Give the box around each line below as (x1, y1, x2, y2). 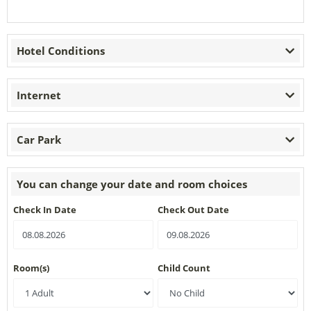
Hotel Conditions (17, 44, 105, 58)
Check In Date (13, 203, 76, 216)
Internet (17, 88, 61, 102)
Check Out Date (158, 203, 229, 216)
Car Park (17, 133, 61, 146)
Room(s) (13, 262, 49, 274)
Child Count (158, 262, 210, 274)
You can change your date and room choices (17, 177, 247, 191)
